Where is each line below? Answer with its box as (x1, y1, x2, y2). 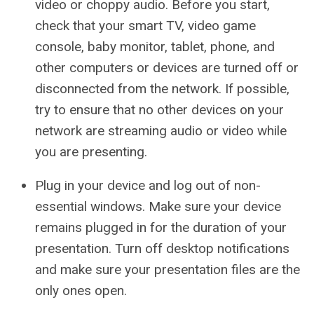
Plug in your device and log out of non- (35, 177, 261, 193)
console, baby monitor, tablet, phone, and (35, 39, 275, 55)
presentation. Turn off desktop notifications (35, 240, 289, 257)
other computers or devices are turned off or (35, 60, 299, 76)
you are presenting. (35, 144, 147, 160)
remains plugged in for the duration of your (35, 219, 287, 235)
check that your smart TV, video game (35, 18, 256, 34)
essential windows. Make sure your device (35, 198, 281, 214)
